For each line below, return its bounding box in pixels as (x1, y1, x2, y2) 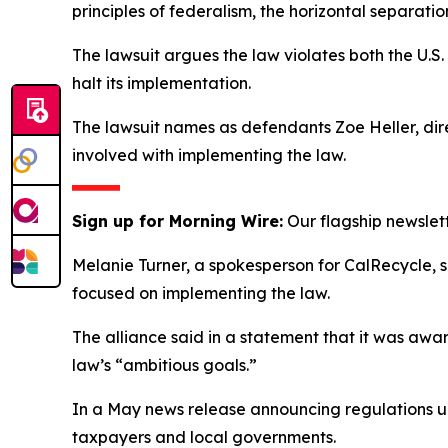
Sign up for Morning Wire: (72, 210, 283, 231)
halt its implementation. (72, 72, 251, 93)
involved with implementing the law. (72, 144, 346, 165)
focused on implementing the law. (72, 282, 330, 303)
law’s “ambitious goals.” (72, 354, 257, 375)
